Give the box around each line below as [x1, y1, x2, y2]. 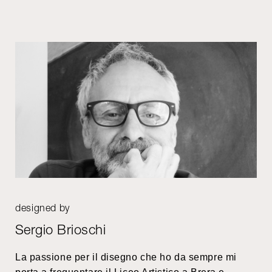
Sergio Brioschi [15, 221, 106, 237]
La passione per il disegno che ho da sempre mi [15, 251, 237, 262]
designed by [15, 202, 70, 213]
